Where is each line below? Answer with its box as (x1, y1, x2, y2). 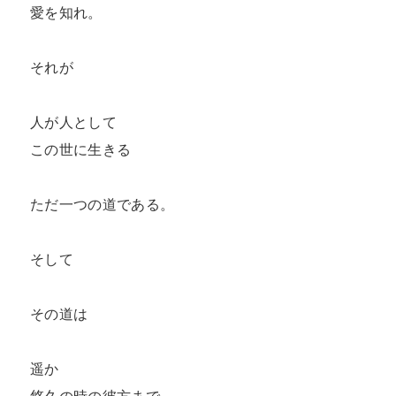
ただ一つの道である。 (30, 195, 175, 214)
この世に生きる (30, 141, 132, 159)
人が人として (30, 113, 117, 132)
